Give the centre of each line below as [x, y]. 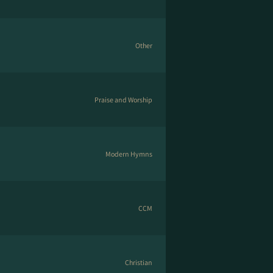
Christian [139, 262]
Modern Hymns [129, 154]
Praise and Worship [123, 100]
